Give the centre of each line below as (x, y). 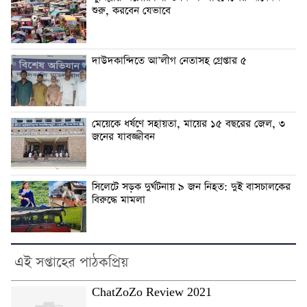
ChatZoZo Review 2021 (152, 292)
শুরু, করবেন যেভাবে (131, 11)
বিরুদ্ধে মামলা (119, 200)
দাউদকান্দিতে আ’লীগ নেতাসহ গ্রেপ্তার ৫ (169, 61)
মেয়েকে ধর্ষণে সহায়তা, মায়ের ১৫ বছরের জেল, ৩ (188, 124)
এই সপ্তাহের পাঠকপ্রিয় (71, 262)
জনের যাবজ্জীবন (123, 137)
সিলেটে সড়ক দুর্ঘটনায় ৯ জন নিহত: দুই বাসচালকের (191, 187)
